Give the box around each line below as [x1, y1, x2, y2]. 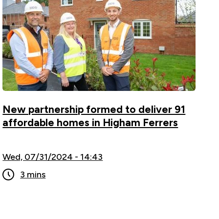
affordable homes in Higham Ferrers [2, 116, 178, 129]
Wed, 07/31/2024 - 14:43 [2, 151, 103, 162]
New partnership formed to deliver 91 [2, 103, 186, 115]
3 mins [20, 169, 46, 180]
